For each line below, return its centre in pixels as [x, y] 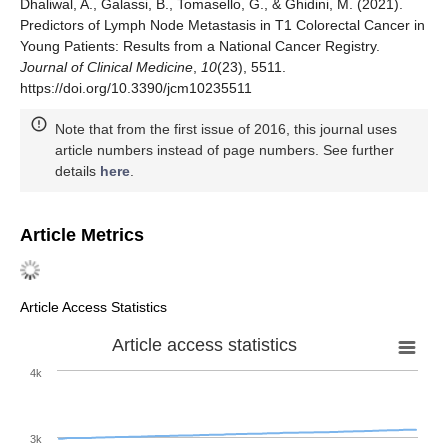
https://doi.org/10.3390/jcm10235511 [136, 88]
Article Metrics [82, 235]
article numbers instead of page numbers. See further [224, 150]
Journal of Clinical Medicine [106, 67]
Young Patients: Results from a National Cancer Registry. [200, 46]
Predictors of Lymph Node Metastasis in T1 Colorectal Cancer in [222, 25]
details [77, 171]
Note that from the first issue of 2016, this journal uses [226, 129]
